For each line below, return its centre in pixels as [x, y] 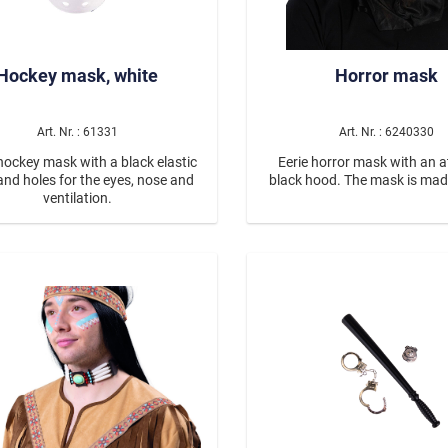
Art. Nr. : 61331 [77, 131]
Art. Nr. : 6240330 [386, 131]
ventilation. [77, 197]
